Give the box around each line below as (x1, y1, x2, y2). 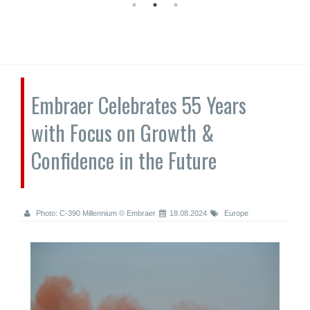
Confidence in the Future (31, 145, 217, 176)
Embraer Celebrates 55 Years (31, 89, 246, 120)
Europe (222, 209, 248, 217)
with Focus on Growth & (31, 117, 214, 148)
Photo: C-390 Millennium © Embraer (34, 209, 156, 217)
